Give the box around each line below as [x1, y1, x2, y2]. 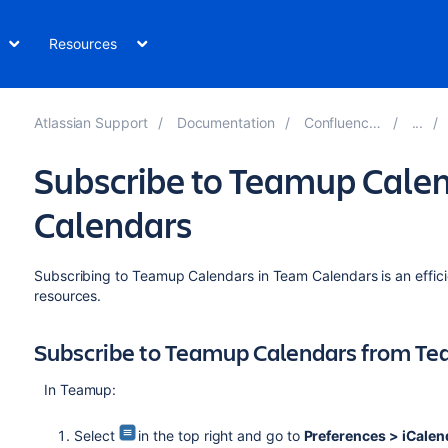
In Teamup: [43, 381, 125, 398]
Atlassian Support [33, 114, 148, 131]
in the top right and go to [138, 427, 304, 444]
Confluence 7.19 [303, 114, 370, 131]
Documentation [176, 114, 275, 131]
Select [73, 427, 119, 444]
